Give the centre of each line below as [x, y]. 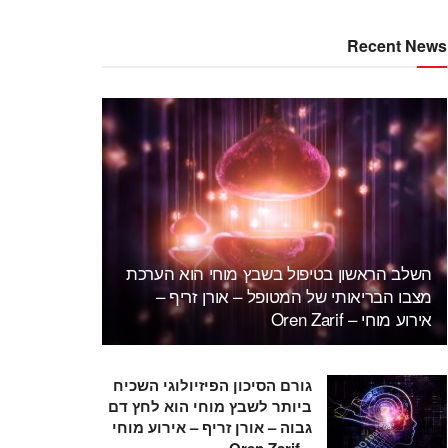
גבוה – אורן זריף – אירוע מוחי [212, 426]
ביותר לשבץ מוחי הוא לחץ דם [210, 405]
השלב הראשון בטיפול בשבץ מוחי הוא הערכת [278, 272]
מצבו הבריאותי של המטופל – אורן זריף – [293, 295]
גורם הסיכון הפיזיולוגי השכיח [212, 384]
